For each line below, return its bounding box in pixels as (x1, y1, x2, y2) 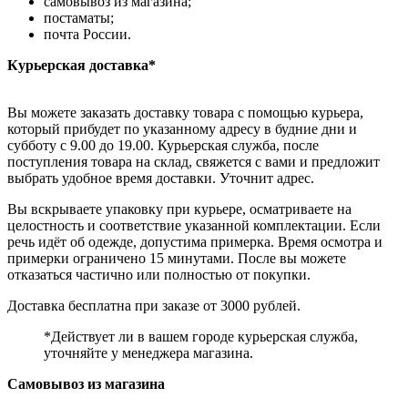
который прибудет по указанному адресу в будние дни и (7, 121, 357, 138)
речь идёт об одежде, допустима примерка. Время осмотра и (7, 234, 382, 250)
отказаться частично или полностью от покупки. (7, 267, 311, 283)
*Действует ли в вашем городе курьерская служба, (44, 329, 358, 345)
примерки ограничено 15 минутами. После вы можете (7, 250, 346, 267)
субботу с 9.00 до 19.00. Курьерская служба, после (7, 138, 319, 154)
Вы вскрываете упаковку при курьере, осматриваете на (7, 201, 352, 218)
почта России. (44, 26, 131, 43)
